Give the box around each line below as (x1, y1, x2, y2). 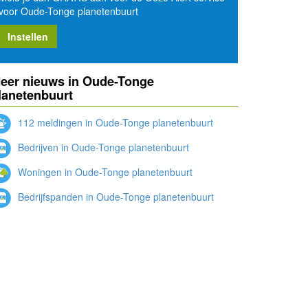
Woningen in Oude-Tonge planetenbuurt (15, 164, 192, 179)
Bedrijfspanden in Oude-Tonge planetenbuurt (15, 189, 214, 203)
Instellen (8, 30, 48, 43)
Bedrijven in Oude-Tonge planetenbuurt (15, 140, 189, 154)
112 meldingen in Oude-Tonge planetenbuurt (15, 115, 213, 129)
